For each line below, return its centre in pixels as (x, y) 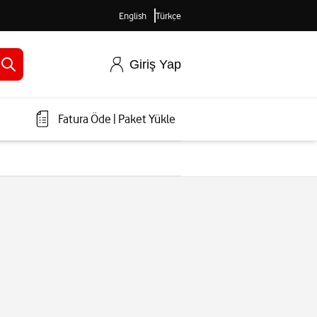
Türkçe (168, 16)
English (132, 16)
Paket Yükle (147, 119)
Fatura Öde (85, 119)
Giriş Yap (155, 64)
